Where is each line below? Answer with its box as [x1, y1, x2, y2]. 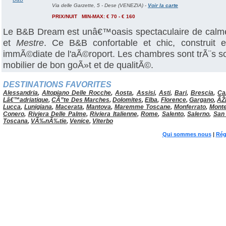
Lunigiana [24, 103, 52, 110]
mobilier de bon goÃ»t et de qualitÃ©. [3, 60, 153, 70]
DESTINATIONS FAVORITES [3, 80, 111, 89]
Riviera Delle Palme [28, 110, 86, 118]
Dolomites [112, 96, 142, 103]
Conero [3, 110, 24, 118]
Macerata [55, 103, 83, 110]
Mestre [16, 37, 44, 48]
